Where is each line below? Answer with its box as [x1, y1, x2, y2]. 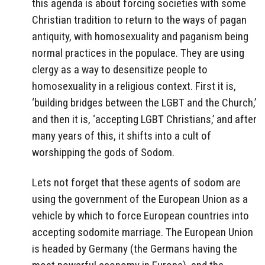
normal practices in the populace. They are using [32, 46, 244, 60]
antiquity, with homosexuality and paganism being [32, 30, 248, 44]
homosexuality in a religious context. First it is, [32, 79, 236, 93]
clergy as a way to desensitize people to [32, 63, 208, 77]
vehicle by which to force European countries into [32, 209, 249, 223]
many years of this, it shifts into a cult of [32, 129, 211, 143]
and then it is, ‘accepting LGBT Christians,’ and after [32, 112, 257, 127]
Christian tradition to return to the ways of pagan [32, 13, 247, 27]
